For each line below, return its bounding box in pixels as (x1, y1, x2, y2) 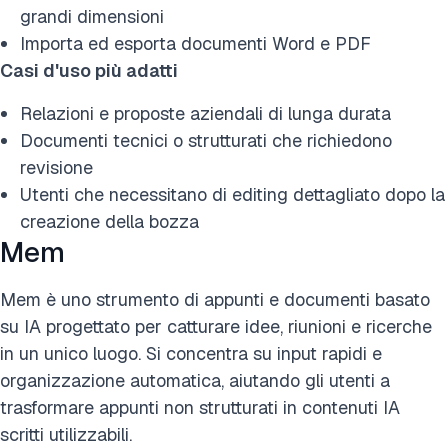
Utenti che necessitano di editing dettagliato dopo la (20, 182, 445, 206)
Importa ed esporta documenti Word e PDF (20, 31, 371, 55)
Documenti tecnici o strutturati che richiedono (20, 128, 392, 152)
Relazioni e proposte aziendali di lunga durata (20, 101, 391, 125)
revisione (20, 155, 93, 179)
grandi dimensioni (20, 4, 164, 28)
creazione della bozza (20, 209, 199, 233)
